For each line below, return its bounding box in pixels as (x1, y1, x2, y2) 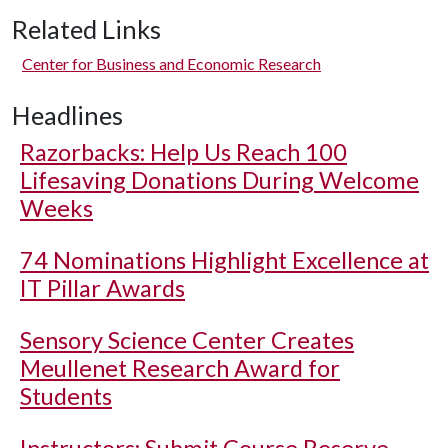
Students (20, 382, 112, 410)
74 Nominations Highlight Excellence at (20, 246, 429, 274)
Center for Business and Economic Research (22, 54, 321, 73)
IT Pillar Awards (20, 274, 185, 302)
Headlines (12, 100, 123, 130)
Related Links (12, 14, 161, 44)
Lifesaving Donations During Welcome (20, 166, 419, 194)
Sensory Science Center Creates (20, 326, 354, 354)
